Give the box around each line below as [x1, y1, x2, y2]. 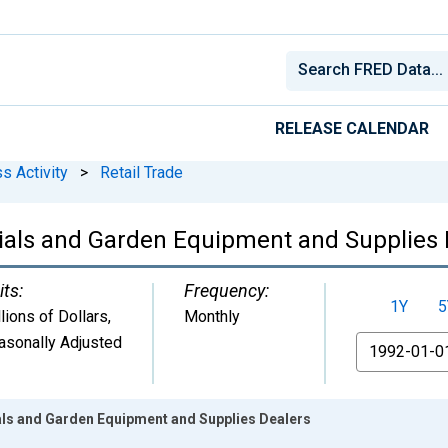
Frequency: [184, 279, 269, 301]
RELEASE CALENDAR [275, 118, 429, 138]
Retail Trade [100, 162, 183, 182]
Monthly [184, 306, 240, 326]
